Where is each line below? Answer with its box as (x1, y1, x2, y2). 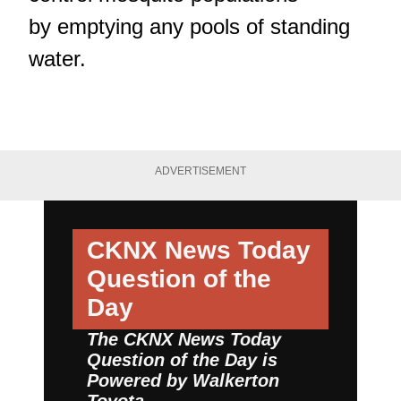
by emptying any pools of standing (29, 13, 350, 38)
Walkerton (192, 371, 279, 391)
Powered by (87, 371, 192, 391)
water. (29, 46, 86, 71)
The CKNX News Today (87, 329, 281, 350)
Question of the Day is (87, 350, 277, 371)
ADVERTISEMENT (155, 164, 246, 177)
